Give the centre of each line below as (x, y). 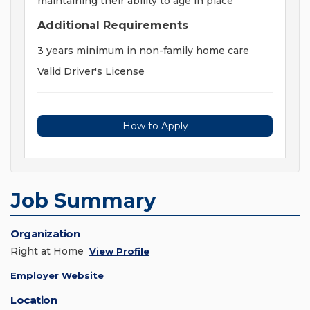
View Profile (119, 252)
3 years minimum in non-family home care (143, 51)
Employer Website (57, 276)
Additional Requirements (113, 26)
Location (34, 300)
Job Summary (83, 201)
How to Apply (155, 126)
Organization (45, 234)
